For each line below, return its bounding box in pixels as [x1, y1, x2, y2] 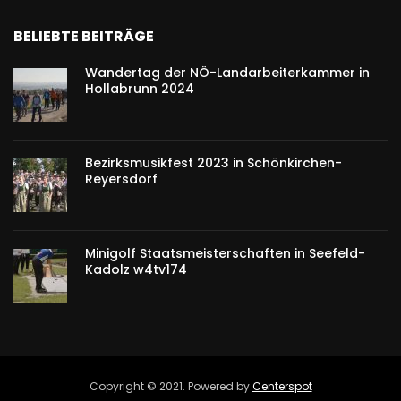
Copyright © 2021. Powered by [89, 379, 252, 395]
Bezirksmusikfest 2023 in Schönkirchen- [85, 154, 342, 173]
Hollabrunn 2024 [85, 80, 194, 98]
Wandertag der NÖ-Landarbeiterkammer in [85, 64, 370, 82]
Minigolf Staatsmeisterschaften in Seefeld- [85, 244, 365, 263]
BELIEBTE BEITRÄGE [13, 26, 154, 47]
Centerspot [252, 379, 312, 395]
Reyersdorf [85, 170, 158, 189]
